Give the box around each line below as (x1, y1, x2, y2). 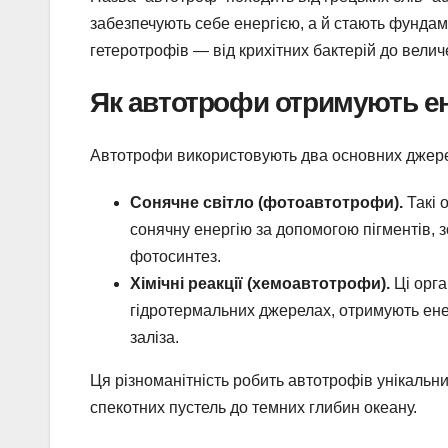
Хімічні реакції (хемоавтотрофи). (130, 275, 390, 293)
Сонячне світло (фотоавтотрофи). (130, 194, 403, 212)
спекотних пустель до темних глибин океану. (90, 399, 417, 417)
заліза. (130, 329, 179, 347)
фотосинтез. (130, 248, 221, 266)
